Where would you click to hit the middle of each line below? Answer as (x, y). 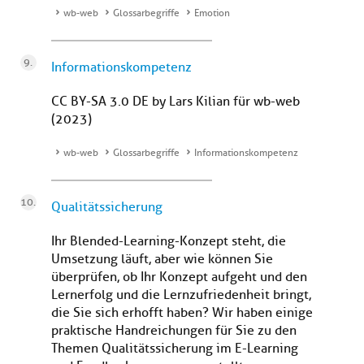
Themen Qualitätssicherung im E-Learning (175, 349)
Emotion (212, 13)
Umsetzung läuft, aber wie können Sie (162, 260)
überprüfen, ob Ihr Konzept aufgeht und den (179, 277)
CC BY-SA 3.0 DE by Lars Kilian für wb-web (175, 102)
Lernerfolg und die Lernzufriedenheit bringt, (181, 295)
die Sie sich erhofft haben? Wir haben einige (182, 313)
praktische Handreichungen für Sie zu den (174, 331)
